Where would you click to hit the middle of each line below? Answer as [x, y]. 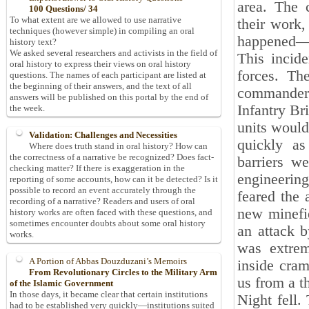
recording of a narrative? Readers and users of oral [102, 201]
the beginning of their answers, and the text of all [101, 86]
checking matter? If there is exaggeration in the [97, 168]
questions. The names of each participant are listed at [108, 75]
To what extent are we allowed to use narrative [96, 20]
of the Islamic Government [61, 283]
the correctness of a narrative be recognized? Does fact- [112, 157]
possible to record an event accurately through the [103, 190]
